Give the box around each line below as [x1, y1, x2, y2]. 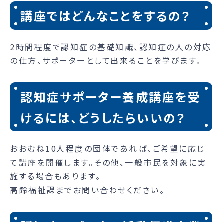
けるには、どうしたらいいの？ [20, 109, 186, 126]
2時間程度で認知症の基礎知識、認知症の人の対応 [10, 40, 212, 53]
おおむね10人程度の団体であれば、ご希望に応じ [10, 142, 205, 155]
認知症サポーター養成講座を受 [20, 87, 201, 105]
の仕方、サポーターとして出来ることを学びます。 [10, 54, 202, 66]
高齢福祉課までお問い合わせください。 [10, 184, 165, 196]
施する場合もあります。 [10, 170, 101, 182]
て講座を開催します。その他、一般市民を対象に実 [10, 156, 207, 168]
